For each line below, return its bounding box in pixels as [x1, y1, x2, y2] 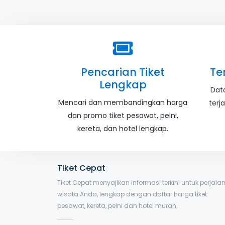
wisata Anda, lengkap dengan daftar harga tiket [57, 189, 207, 198]
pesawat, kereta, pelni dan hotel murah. [57, 201, 178, 210]
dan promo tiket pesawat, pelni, [67, 110, 178, 121]
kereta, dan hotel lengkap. [77, 123, 168, 134]
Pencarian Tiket [81, 64, 165, 79]
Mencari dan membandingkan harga [58, 97, 187, 107]
